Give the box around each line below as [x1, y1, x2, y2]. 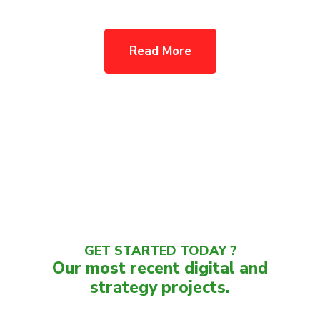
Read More [129, 43, 191, 59]
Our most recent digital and [52, 257, 268, 279]
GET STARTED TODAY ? [84, 242, 236, 259]
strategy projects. [90, 276, 230, 299]
